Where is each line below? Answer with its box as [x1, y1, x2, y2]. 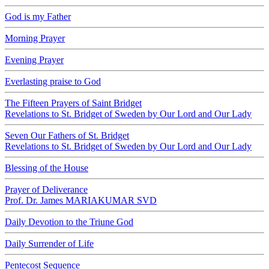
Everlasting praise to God [5, 76, 101, 86]
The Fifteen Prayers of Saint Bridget [5, 98, 142, 108]
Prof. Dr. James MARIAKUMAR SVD [5, 195, 157, 205]
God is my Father [5, 11, 71, 22]
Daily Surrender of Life [5, 238, 94, 249]
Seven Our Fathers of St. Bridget [5, 130, 129, 141]
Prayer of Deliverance [5, 184, 88, 195]
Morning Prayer [5, 33, 65, 43]
